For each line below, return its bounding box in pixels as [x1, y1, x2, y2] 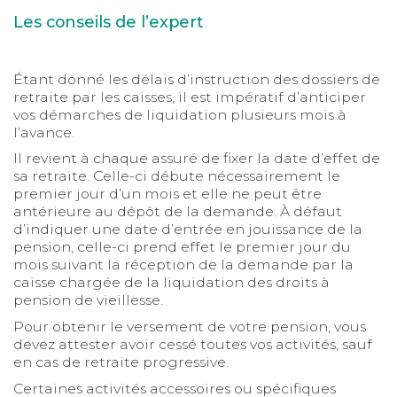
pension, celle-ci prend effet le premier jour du [12, 238, 351, 256]
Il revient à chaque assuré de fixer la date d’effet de [12, 150, 380, 167]
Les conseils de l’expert [12, 12, 204, 31]
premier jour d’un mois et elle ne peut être [12, 185, 322, 203]
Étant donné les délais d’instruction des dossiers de [12, 70, 380, 88]
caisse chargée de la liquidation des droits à [12, 274, 330, 292]
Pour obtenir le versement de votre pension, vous [12, 318, 366, 336]
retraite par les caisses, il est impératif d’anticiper [12, 88, 366, 105]
